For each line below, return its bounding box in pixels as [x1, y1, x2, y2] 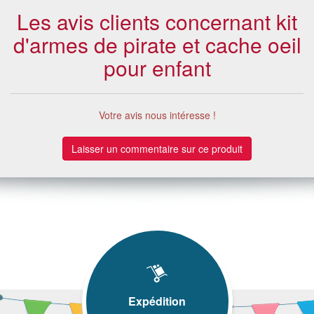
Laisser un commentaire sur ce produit [71, 141, 243, 156]
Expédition [128, 292, 186, 309]
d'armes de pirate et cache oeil [13, 29, 301, 60]
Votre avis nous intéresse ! [98, 107, 216, 122]
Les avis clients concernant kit [17, 6, 297, 36]
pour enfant [103, 52, 211, 83]
